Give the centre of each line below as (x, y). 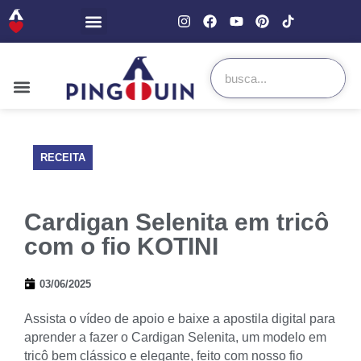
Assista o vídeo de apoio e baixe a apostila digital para (180, 318)
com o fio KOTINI (121, 246)
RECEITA (63, 157)
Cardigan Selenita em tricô (176, 222)
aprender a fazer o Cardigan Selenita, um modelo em (175, 337)
